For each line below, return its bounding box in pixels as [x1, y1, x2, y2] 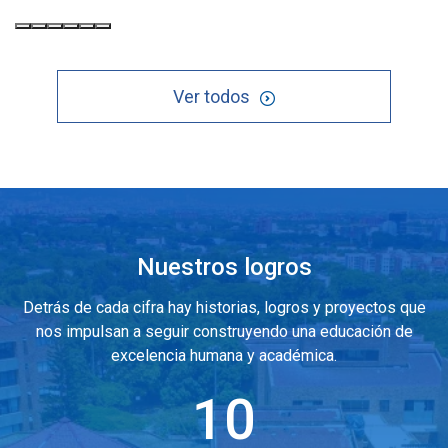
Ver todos [172, 86, 250, 108]
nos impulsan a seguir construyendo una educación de [35, 321, 413, 341]
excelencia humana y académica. [111, 345, 337, 365]
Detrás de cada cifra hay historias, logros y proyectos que [22, 297, 426, 317]
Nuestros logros [136, 252, 312, 281]
